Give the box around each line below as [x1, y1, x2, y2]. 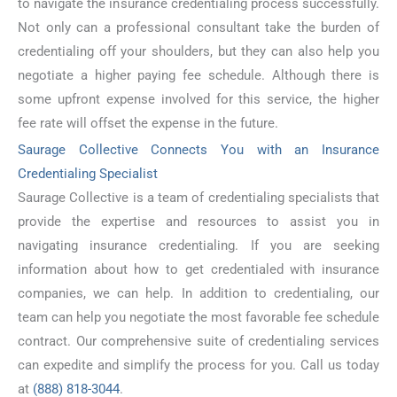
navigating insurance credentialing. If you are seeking [18, 237, 379, 254]
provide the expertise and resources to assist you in [18, 214, 379, 230]
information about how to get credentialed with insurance [18, 261, 379, 278]
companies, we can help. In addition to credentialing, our [18, 285, 379, 302]
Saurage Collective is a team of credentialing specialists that [18, 190, 379, 206]
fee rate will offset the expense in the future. [18, 115, 278, 132]
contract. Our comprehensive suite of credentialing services [18, 333, 379, 350]
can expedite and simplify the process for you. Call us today [18, 357, 379, 374]
